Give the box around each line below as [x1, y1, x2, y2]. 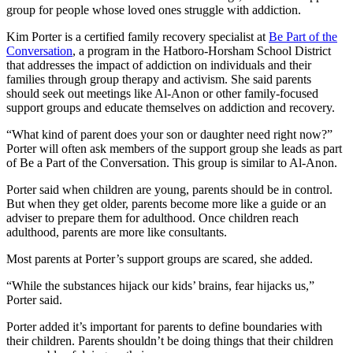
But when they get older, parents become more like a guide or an [6, 196, 326, 210]
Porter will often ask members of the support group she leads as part [6, 141, 342, 155]
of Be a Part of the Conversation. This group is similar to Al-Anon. [6, 155, 337, 169]
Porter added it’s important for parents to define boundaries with [6, 319, 322, 333]
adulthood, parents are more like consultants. [6, 225, 227, 239]
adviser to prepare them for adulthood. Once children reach [6, 210, 299, 225]
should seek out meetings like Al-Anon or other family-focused [6, 86, 318, 100]
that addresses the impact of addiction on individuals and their [6, 58, 311, 72]
